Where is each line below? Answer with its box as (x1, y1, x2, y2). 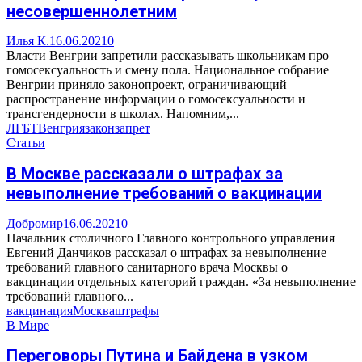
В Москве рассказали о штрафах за (6, 163, 283, 183)
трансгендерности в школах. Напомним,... (6, 107, 239, 121)
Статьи (6, 136, 45, 150)
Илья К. (6, 34, 49, 48)
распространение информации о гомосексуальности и (6, 92, 305, 107)
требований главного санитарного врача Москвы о (6, 259, 288, 274)
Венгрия (38, 121, 85, 136)
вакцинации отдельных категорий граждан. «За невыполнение (6, 274, 356, 288)
